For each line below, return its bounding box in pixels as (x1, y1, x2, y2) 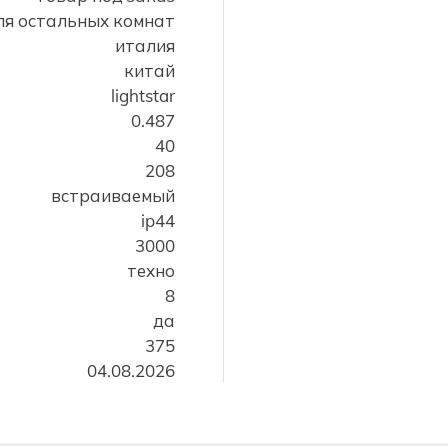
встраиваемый (51, 185, 175, 206)
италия (115, 35, 175, 56)
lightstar (111, 85, 175, 106)
